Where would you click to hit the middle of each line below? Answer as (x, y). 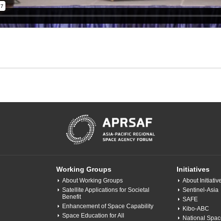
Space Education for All (93, 216)
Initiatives (193, 169)
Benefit (71, 197)
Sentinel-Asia (201, 190)
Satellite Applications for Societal (106, 190)
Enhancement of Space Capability (108, 206)
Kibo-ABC (196, 209)
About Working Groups (92, 181)
